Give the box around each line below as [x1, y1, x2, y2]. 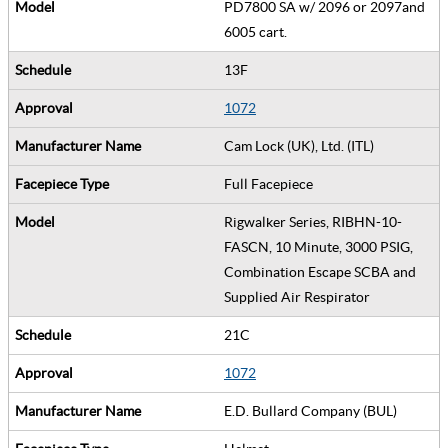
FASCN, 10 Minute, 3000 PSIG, [224, 238, 413, 255]
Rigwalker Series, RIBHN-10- [224, 213, 402, 230]
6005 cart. [224, 23, 293, 40]
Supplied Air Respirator [224, 288, 376, 305]
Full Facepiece [224, 175, 319, 192]
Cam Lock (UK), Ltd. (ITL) [224, 137, 380, 154]
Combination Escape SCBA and [224, 263, 416, 280]
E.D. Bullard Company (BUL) [224, 402, 403, 419]
